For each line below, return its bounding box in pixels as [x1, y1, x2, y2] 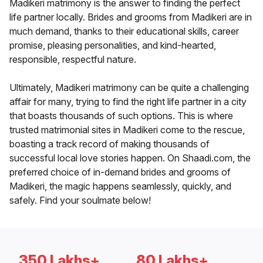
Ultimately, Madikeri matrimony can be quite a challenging [9, 82, 249, 94]
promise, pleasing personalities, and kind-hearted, [9, 39, 216, 52]
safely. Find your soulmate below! [9, 194, 151, 207]
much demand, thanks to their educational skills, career [9, 25, 239, 38]
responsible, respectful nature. [9, 53, 136, 66]
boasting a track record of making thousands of [9, 138, 210, 150]
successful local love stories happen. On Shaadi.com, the [9, 152, 251, 164]
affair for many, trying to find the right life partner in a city [9, 96, 247, 108]
